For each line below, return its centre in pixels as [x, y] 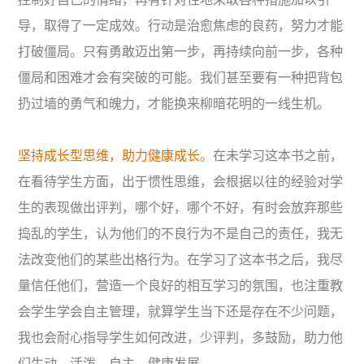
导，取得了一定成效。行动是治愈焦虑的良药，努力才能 [181, 26]
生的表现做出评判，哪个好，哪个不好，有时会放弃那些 [181, 208]
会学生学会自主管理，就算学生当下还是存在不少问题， [181, 312]
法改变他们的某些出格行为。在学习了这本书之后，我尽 [181, 260]
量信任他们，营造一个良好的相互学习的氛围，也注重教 [181, 286]
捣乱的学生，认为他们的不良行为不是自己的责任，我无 [181, 234]
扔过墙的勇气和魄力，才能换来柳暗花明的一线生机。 [174, 104]
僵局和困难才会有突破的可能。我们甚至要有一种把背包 [181, 78]
